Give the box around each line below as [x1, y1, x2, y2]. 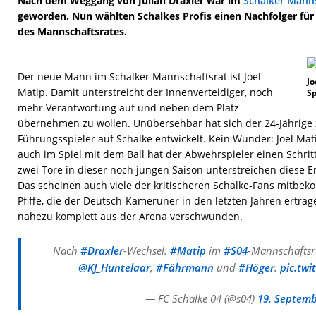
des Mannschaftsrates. [18, 25, 127, 38]
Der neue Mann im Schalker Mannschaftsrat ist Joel [18, 70, 261, 83]
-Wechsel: [123, 243, 171, 257]
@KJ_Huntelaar [78, 260, 150, 274]
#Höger [238, 260, 274, 274]
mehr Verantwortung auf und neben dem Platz [18, 101, 239, 114]
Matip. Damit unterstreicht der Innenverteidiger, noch [18, 85, 273, 99]
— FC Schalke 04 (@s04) [145, 291, 257, 305]
